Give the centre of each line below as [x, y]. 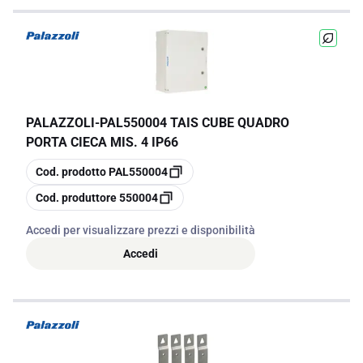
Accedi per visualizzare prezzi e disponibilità [141, 230]
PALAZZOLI [60, 123]
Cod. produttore [76, 198]
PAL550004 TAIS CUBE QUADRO [194, 123]
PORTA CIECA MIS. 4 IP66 [102, 142]
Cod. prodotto [71, 172]
